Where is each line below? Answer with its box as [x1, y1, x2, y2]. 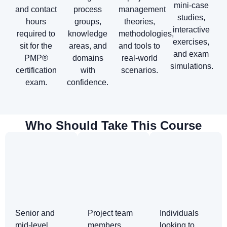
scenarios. [121, 65, 158, 74]
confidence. [67, 78, 108, 87]
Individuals [160, 209, 199, 218]
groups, [74, 17, 101, 26]
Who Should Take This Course [25, 119, 202, 133]
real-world [121, 53, 158, 62]
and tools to [119, 41, 160, 50]
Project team [87, 209, 133, 218]
